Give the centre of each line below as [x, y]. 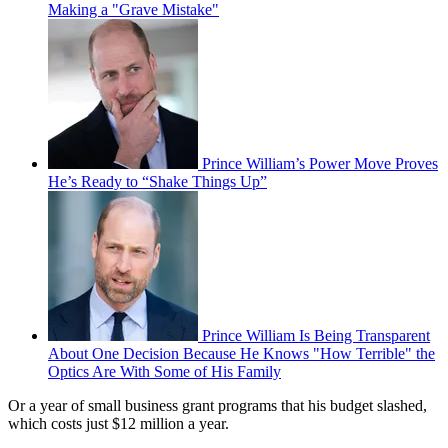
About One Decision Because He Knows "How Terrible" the [241, 353]
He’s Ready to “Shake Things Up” [157, 181]
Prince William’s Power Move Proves [320, 163]
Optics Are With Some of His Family [164, 371]
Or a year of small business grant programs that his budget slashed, [217, 405]
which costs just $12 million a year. [118, 423]
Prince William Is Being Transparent [316, 335]
